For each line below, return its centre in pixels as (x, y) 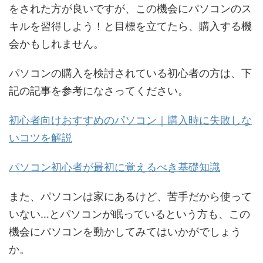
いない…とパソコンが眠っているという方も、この (129, 214)
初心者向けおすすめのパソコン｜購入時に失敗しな (130, 120)
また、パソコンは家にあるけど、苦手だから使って (130, 196)
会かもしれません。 (56, 43)
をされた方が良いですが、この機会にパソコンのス (130, 8)
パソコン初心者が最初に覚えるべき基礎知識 (114, 167)
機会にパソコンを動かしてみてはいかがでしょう (125, 231)
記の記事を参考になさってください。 (99, 90)
